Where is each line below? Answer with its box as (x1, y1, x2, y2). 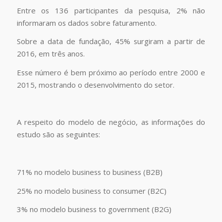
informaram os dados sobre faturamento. (16, 17, 157, 28)
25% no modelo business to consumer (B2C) (16, 185, 166, 196)
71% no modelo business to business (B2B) (16, 166, 163, 177)
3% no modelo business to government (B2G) (16, 204, 171, 215)
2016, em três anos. (16, 49, 85, 59)
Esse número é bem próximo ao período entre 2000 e (16, 67, 206, 78)
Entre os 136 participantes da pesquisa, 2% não (16, 5, 206, 15)
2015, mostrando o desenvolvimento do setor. (16, 80, 174, 90)
